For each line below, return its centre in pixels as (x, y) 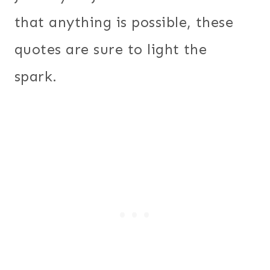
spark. (38, 76)
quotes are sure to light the (111, 49)
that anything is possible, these (124, 22)
